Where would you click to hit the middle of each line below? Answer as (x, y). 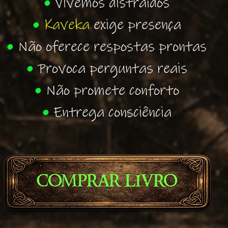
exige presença (137, 25)
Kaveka (68, 25)
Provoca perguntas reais (112, 69)
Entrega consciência (112, 112)
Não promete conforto (112, 91)
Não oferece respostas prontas (110, 47)
